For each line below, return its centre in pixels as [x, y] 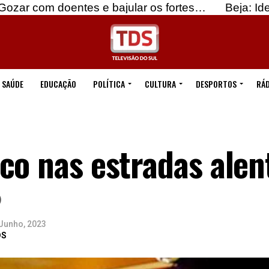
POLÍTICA [109, 84]
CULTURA [160, 84]
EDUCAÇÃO [58, 84]
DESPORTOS [216, 84]
